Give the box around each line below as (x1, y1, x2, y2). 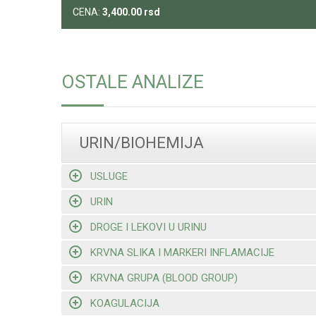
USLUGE (90, 169, 128, 183)
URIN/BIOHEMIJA (80, 134, 204, 152)
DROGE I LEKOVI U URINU (90, 220, 207, 233)
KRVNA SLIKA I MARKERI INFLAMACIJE (90, 245, 274, 259)
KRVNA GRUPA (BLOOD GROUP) (90, 271, 238, 284)
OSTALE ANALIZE (61, 71, 204, 93)
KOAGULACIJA (90, 296, 159, 310)
